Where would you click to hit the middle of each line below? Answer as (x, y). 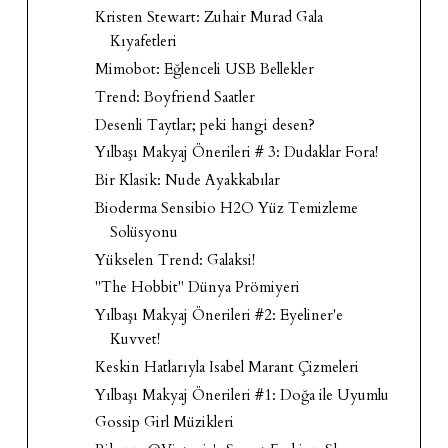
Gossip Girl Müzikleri (165, 422)
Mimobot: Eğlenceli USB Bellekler (205, 69)
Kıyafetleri (144, 41)
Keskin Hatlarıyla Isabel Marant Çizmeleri (227, 366)
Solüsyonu (144, 231)
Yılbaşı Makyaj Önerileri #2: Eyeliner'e (219, 315)
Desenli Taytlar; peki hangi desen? (205, 124)
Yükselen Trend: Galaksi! (175, 259)
